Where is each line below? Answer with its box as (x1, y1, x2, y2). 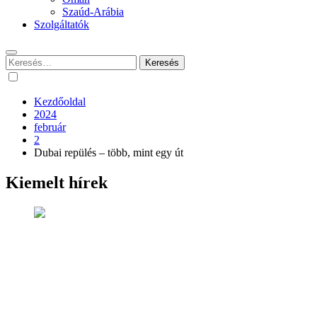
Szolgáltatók (34, 18, 89, 30)
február (34, 121, 66, 133)
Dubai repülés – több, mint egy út (34, 146, 183, 158)
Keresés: (5, 54, 43, 67)
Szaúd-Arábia (62, 6, 124, 18)
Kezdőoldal (34, 96, 86, 108)
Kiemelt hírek (6, 173, 108, 192)
